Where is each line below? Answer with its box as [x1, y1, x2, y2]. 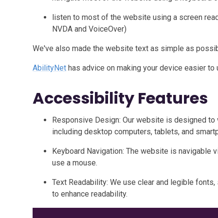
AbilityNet [33, 63, 67, 73]
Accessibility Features [33, 87, 208, 109]
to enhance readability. [52, 189, 128, 199]
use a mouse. [52, 158, 98, 167]
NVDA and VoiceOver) [52, 24, 127, 34]
